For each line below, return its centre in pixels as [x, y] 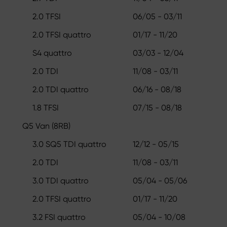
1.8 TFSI [46, 107]
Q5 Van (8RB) [46, 126]
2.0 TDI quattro [61, 89]
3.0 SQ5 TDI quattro [69, 144]
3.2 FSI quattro [59, 217]
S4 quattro [52, 53]
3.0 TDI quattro [61, 180]
